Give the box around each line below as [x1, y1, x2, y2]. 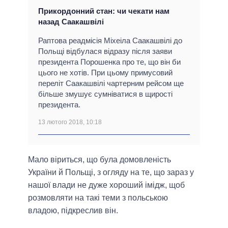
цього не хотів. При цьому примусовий [38, 68, 173, 77]
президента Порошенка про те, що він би [38, 58, 181, 67]
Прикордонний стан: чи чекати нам [38, 7, 169, 16]
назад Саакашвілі [38, 17, 104, 26]
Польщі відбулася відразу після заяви [38, 47, 172, 56]
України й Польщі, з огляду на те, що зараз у [28, 168, 194, 177]
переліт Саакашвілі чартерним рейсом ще [38, 79, 184, 88]
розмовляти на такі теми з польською [28, 193, 168, 203]
